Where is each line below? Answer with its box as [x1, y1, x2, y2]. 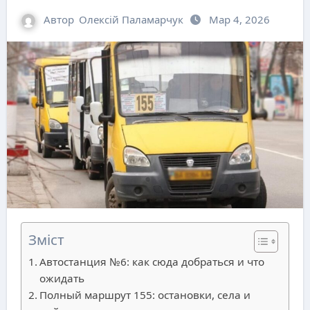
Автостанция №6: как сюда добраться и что [39, 255, 264, 269]
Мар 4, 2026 [209, 12, 270, 26]
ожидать [39, 271, 84, 286]
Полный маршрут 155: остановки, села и [39, 288, 250, 302]
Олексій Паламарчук [79, 12, 183, 26]
